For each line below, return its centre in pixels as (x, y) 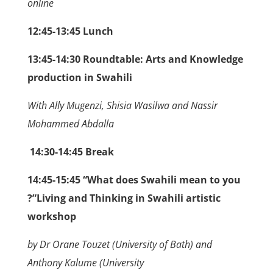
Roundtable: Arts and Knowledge (163, 59)
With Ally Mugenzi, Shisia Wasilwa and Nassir (122, 106)
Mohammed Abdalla (70, 124)
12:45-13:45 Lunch (70, 31)
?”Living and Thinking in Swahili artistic (124, 198)
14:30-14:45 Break (70, 152)
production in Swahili (80, 78)
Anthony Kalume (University (85, 263)
